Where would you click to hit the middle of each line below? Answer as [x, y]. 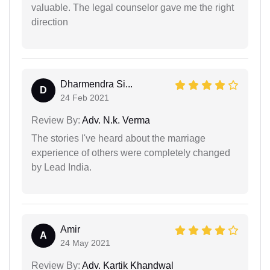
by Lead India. [61, 167]
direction [50, 22]
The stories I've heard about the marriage [118, 138]
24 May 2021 [85, 243]
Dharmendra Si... [96, 84]
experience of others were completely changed [131, 152]
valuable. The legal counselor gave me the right [133, 7]
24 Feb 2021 [85, 97]
